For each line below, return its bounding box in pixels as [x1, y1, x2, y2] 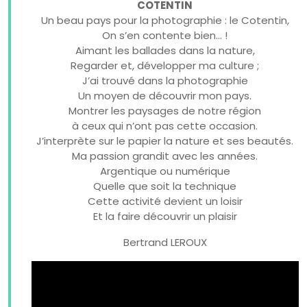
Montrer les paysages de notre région [69, 103, 262, 118]
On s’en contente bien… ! [102, 27, 228, 42]
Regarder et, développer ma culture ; [71, 58, 260, 73]
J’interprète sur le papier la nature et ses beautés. [36, 133, 294, 148]
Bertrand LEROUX [123, 234, 207, 249]
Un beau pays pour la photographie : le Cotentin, [40, 12, 289, 27]
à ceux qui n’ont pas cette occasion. [72, 118, 258, 133]
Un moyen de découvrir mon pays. [78, 88, 252, 103]
